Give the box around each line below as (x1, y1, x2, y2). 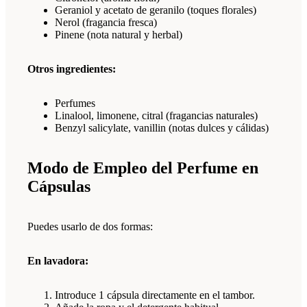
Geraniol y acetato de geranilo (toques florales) (55, 4, 256, 16)
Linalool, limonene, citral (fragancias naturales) (55, 110, 258, 122)
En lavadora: (27, 255, 88, 267)
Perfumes (55, 97, 95, 110)
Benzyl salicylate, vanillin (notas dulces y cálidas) (55, 122, 269, 134)
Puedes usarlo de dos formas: (27, 221, 153, 233)
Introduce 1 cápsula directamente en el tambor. (55, 289, 255, 302)
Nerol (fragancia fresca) (55, 16, 157, 29)
